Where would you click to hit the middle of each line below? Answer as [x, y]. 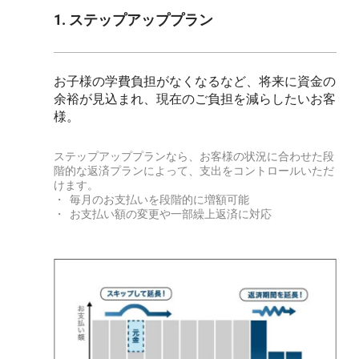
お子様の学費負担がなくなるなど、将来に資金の [195, 82]
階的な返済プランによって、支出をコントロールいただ [194, 171]
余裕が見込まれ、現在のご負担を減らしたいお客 [195, 99]
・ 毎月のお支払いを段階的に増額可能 [152, 200]
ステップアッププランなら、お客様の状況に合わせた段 [194, 157]
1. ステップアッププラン [134, 20]
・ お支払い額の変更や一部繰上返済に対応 [163, 214]
